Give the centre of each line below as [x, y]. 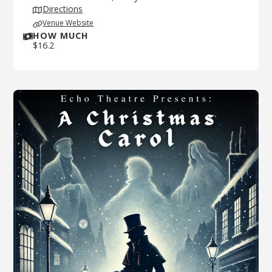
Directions [63, 9]
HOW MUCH [61, 36]
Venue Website [68, 23]
